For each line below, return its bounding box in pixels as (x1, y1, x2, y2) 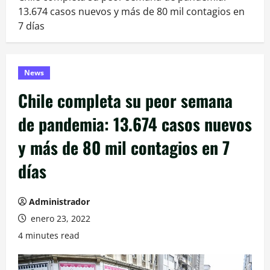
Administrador (29, 195, 90, 207)
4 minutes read (18, 229, 80, 241)
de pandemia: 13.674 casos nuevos (18, 111, 252, 136)
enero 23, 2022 (28, 212, 90, 224)
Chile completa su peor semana (18, 87, 233, 113)
